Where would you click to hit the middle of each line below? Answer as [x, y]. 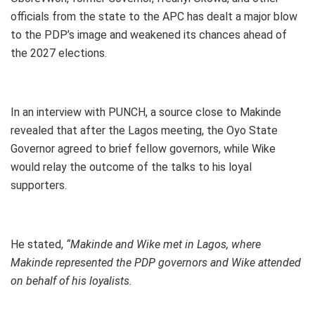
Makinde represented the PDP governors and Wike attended [156, 263]
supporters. [39, 186]
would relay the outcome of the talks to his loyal [131, 167]
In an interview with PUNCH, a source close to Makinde [146, 112]
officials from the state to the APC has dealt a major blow [154, 17]
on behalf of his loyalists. [71, 281]
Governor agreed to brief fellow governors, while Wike [143, 149]
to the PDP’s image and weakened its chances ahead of [149, 35]
